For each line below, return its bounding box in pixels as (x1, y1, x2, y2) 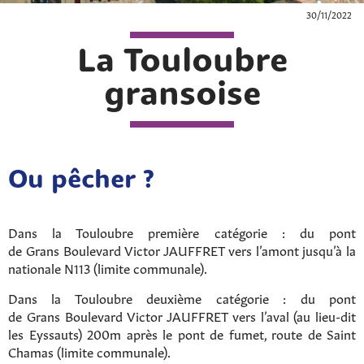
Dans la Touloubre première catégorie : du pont (8, 223, 356, 240)
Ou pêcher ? (8, 168, 154, 194)
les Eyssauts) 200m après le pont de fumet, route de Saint (8, 324, 356, 342)
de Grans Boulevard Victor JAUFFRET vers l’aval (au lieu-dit (8, 306, 356, 324)
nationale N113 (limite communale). (8, 258, 210, 276)
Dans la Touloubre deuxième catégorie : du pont (8, 288, 356, 306)
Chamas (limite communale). (8, 342, 171, 360)
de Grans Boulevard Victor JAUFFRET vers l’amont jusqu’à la (8, 240, 356, 258)
